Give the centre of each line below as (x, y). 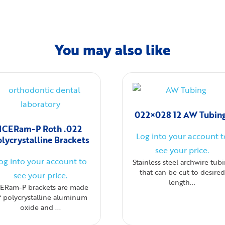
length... (182, 182)
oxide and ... (41, 207)
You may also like (113, 50)
